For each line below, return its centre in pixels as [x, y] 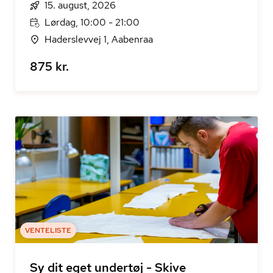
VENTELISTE [48, 230]
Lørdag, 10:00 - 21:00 [92, 22]
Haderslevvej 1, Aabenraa [99, 39]
